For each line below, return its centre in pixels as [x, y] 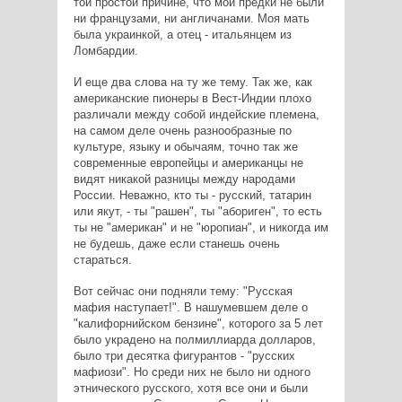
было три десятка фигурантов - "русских [184, 355]
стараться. [102, 259]
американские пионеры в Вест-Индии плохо [192, 98]
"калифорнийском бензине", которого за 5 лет [198, 323]
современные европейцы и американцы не [188, 162]
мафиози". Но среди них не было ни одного [192, 371]
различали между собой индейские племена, [196, 114]
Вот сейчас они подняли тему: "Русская [183, 291]
